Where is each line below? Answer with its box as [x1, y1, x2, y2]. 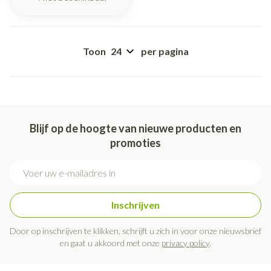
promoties [110, 136, 161, 150]
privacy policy [162, 238, 209, 249]
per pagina [140, 45, 189, 57]
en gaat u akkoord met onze [60, 238, 162, 249]
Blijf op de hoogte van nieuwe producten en [30, 122, 241, 135]
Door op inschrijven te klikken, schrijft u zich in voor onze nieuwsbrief [10, 226, 261, 237]
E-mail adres [9, 159, 65, 171]
